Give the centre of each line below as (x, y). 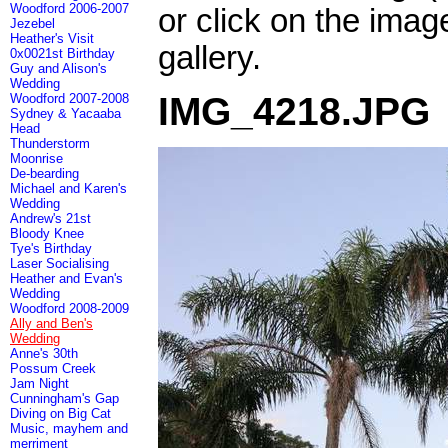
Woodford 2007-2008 (69, 98)
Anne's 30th (44, 353)
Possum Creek (53, 368)
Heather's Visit (52, 38)
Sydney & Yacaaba (65, 113)
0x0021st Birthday (62, 53)
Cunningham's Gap (64, 398)
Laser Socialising (59, 263)
